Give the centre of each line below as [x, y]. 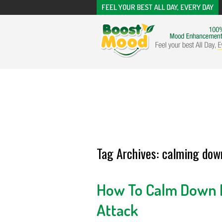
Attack [117, 210]
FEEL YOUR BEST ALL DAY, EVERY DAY [157, 7]
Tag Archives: [129, 153]
